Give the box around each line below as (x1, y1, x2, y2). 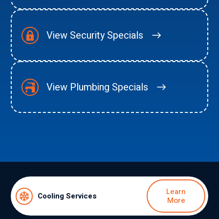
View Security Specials (46, 28, 144, 43)
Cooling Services (38, 191, 97, 201)
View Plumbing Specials (46, 80, 149, 94)
